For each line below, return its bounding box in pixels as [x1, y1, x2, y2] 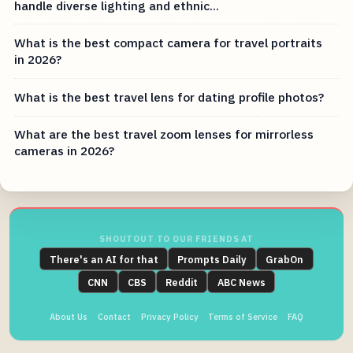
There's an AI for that [49, 252, 158, 266]
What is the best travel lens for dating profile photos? [14, 88, 325, 105]
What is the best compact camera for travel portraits [14, 35, 323, 51]
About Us [49, 310, 87, 322]
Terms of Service [208, 310, 278, 322]
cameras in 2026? [14, 143, 115, 159]
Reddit [165, 275, 199, 288]
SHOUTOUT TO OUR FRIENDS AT [99, 232, 254, 244]
